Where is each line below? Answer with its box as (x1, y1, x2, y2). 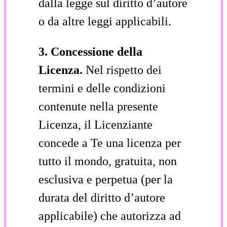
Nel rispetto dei (86, 63, 162, 77)
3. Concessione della (39, 45, 142, 58)
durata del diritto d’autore (39, 191, 165, 204)
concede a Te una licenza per (39, 136, 181, 149)
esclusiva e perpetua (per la (39, 172, 173, 186)
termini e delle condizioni (39, 81, 166, 95)
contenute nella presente (39, 99, 158, 113)
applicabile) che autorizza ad (39, 209, 181, 222)
